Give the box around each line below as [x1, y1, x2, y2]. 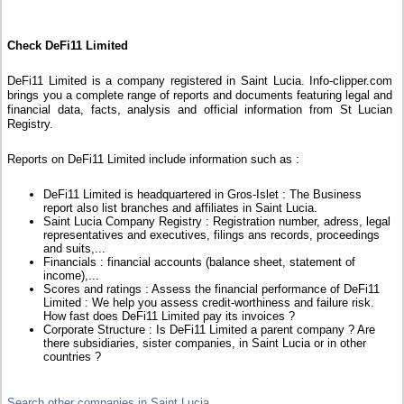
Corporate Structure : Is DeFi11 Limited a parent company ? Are [43, 323, 376, 337]
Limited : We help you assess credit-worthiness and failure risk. [43, 296, 375, 310]
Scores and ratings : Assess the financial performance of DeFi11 [43, 282, 381, 297]
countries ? [43, 350, 102, 364]
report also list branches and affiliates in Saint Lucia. [43, 201, 318, 216]
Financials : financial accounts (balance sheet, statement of [43, 255, 356, 270]
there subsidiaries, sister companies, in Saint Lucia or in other [43, 336, 367, 351]
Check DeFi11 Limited [7, 39, 129, 53]
